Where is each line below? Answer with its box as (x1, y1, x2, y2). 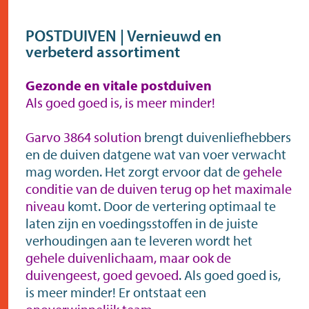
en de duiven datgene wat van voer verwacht (26, 145, 286, 163)
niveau (26, 197, 65, 215)
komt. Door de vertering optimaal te (65, 197, 276, 215)
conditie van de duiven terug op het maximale (26, 179, 292, 197)
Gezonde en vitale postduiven (26, 76, 212, 94)
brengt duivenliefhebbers (141, 128, 291, 146)
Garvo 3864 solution (26, 128, 141, 146)
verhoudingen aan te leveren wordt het (26, 231, 252, 249)
